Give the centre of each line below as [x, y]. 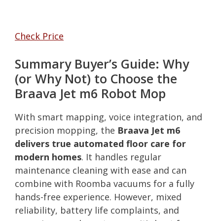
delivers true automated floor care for [100, 143]
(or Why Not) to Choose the [96, 78]
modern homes [48, 157]
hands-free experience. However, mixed [98, 197]
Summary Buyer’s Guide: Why [102, 63]
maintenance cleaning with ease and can [101, 170]
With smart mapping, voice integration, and [109, 117]
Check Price [39, 36]
